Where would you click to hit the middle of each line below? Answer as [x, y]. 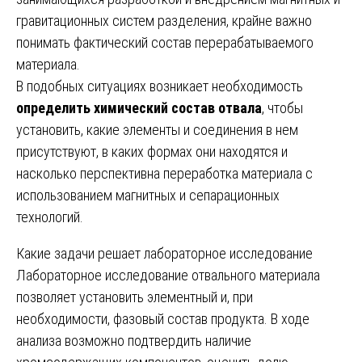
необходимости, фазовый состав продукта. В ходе [163, 318]
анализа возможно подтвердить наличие [134, 340]
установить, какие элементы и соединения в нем [157, 129]
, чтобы [282, 107]
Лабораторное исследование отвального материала [168, 275]
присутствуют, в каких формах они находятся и [152, 151]
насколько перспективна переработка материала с [164, 173]
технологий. [50, 217]
